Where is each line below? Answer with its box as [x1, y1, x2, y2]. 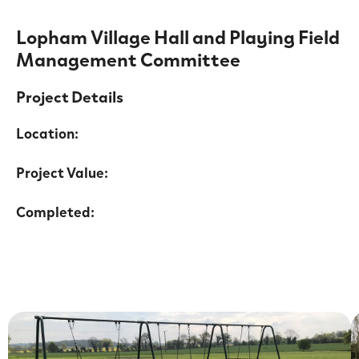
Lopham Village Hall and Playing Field [16, 22, 340, 50]
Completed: [16, 201, 95, 222]
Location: [16, 123, 79, 143]
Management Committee [16, 45, 240, 73]
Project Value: [16, 162, 108, 183]
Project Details [16, 84, 123, 107]
